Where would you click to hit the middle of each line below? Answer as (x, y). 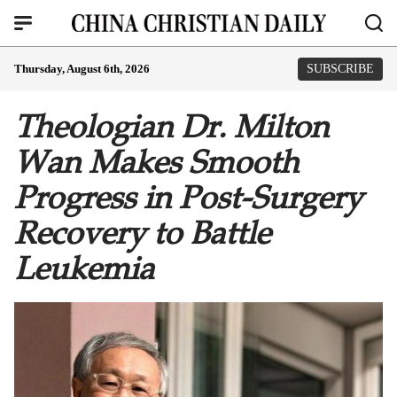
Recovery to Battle (142, 233)
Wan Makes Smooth (156, 162)
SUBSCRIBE (340, 69)
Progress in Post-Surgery (188, 198)
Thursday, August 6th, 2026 (82, 69)
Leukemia (84, 269)
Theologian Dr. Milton (171, 127)
